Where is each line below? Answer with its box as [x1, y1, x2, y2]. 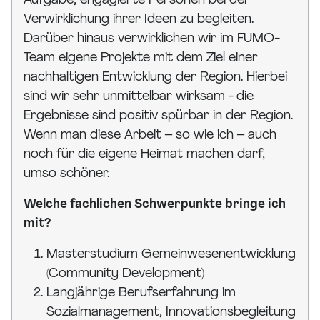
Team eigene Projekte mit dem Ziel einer [24, 51, 258, 66]
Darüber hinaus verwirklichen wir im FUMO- [24, 32, 280, 46]
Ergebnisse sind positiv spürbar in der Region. [24, 109, 293, 124]
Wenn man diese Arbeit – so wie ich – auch [24, 129, 276, 143]
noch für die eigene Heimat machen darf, [24, 148, 265, 162]
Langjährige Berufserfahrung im [46, 286, 236, 301]
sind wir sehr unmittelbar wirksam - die [24, 90, 254, 104]
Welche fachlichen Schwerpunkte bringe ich [24, 198, 286, 212]
